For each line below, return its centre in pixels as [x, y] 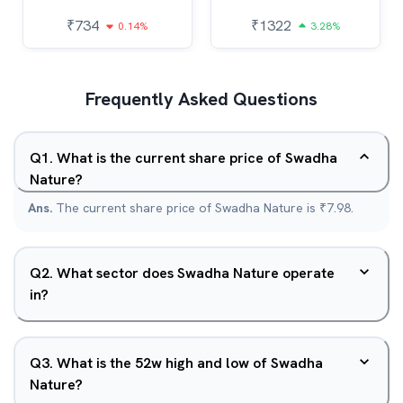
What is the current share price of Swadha [197, 158]
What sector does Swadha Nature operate [196, 273]
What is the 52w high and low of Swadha [190, 363]
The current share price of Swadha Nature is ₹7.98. [205, 208]
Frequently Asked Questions [201, 99]
